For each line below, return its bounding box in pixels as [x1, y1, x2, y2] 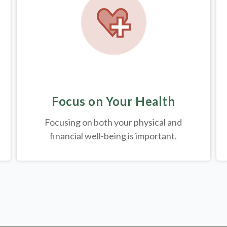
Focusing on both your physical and [45, 117, 182, 128]
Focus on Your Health [52, 94, 175, 109]
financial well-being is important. [50, 130, 177, 142]
